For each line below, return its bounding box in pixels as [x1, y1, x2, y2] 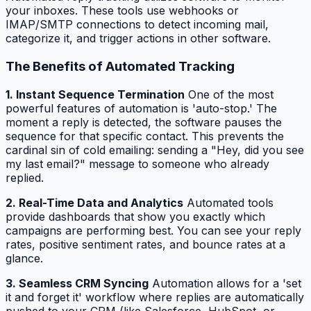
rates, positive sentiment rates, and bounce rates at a [6, 237, 285, 251]
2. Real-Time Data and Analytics [6, 195, 183, 210]
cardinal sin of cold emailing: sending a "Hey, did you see [6, 142, 304, 157]
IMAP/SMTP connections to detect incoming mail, [6, 17, 269, 32]
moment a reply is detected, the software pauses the [6, 115, 282, 129]
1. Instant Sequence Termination [6, 87, 185, 101]
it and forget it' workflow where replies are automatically [6, 289, 304, 304]
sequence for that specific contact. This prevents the [6, 128, 284, 143]
